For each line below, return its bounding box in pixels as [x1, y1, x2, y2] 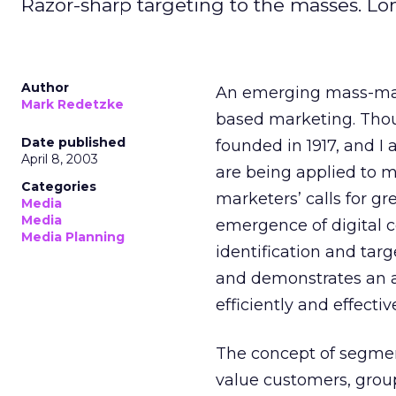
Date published [21, 134, 126, 150]
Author [21, 80, 69, 95]
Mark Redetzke [21, 96, 124, 112]
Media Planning [21, 229, 125, 245]
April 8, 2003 [21, 151, 98, 167]
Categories [21, 179, 96, 194]
